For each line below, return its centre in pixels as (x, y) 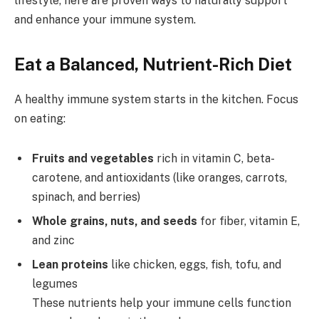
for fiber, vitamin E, (249, 221)
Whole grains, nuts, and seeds (115, 221)
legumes (55, 283)
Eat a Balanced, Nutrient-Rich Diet (153, 64)
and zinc (53, 240)
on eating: (40, 118)
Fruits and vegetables (93, 158)
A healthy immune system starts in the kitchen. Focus (156, 99)
